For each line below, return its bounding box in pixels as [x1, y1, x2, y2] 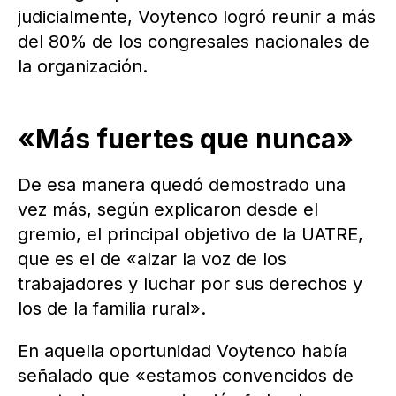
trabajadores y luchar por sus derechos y [18, 273, 362, 295]
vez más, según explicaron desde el [18, 199, 318, 221]
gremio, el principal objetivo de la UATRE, [18, 224, 363, 246]
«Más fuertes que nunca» [18, 123, 354, 156]
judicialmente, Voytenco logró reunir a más [18, 6, 376, 28]
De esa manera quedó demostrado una [18, 174, 346, 196]
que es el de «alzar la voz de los [18, 248, 286, 270]
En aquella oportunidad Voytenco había [18, 340, 347, 362]
